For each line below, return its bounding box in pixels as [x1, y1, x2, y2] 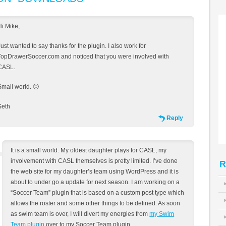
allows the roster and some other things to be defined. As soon [11, 199, 181, 207]
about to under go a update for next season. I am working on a [11, 178, 180, 186]
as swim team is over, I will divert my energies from [11, 210, 150, 217]
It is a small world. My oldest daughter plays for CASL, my [11, 146, 167, 154]
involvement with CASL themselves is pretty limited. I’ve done [11, 157, 178, 164]
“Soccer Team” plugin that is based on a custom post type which [11, 189, 185, 196]
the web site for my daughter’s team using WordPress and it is [11, 167, 179, 175]
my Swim [149, 210, 175, 217]
